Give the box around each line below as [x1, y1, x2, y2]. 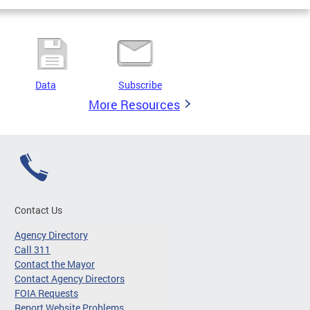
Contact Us [15, 203, 62, 217]
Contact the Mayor [15, 257, 95, 271]
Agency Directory [15, 228, 88, 241]
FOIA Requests [15, 286, 78, 300]
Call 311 [15, 243, 51, 256]
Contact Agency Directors [15, 272, 125, 285]
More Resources [89, 96, 180, 113]
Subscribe [118, 78, 162, 91]
